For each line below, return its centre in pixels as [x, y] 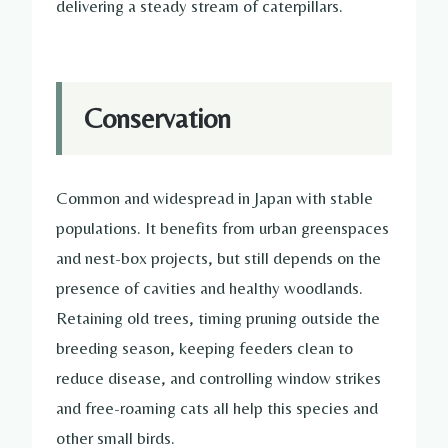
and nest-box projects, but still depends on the [218, 258]
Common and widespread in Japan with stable [214, 198]
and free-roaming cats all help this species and [217, 408]
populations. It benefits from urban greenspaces [222, 228]
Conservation [157, 118]
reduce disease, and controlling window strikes [218, 378]
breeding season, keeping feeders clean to [204, 348]
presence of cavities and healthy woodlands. [209, 288]
